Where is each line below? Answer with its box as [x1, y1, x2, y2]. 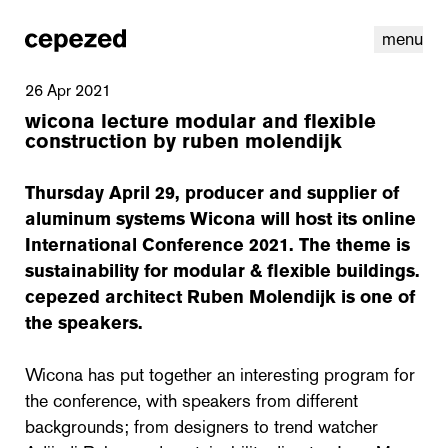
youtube [69, 340, 116, 359]
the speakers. [25, 311, 143, 335]
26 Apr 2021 [25, 80, 111, 101]
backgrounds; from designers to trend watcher [25, 415, 378, 439]
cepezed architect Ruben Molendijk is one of [25, 285, 415, 309]
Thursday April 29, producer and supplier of [25, 181, 399, 205]
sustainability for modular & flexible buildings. [25, 259, 420, 283]
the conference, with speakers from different [25, 389, 358, 413]
